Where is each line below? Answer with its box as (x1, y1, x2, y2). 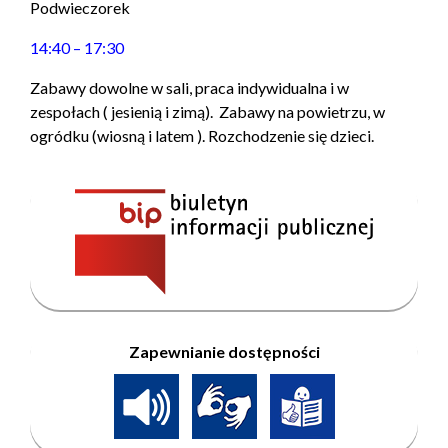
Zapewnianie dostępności (128, 341, 320, 361)
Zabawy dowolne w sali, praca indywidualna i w (30, 77, 349, 97)
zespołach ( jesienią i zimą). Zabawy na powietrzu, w (30, 101, 385, 121)
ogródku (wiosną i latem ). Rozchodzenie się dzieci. (30, 125, 374, 145)
